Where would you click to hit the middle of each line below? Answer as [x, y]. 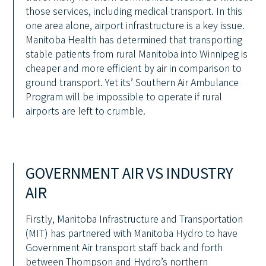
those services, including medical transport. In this [134, 11]
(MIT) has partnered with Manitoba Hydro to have [132, 233]
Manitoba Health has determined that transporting [134, 39]
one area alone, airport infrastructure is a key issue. [135, 25]
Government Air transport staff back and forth [124, 247]
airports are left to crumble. [86, 110]
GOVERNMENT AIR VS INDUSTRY [130, 172]
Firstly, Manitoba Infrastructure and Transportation [134, 218]
